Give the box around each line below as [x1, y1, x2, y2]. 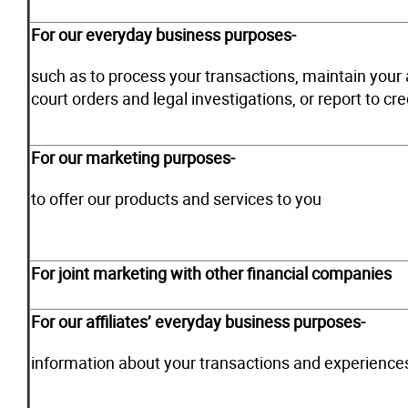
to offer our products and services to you [31, 188, 321, 209]
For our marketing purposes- [31, 147, 235, 168]
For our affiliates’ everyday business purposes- [31, 311, 365, 332]
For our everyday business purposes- [31, 24, 296, 46]
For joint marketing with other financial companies [31, 262, 392, 284]
